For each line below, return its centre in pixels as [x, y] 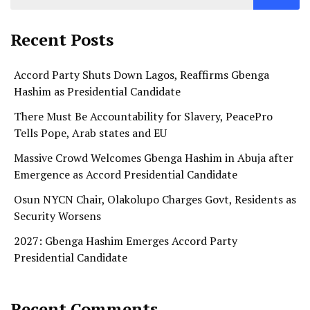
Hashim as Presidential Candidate [97, 92]
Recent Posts [62, 40]
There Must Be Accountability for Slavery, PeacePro [143, 117]
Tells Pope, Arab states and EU [90, 133]
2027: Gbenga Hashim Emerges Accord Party [126, 241]
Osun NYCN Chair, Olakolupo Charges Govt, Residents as [155, 200]
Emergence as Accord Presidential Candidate [126, 175]
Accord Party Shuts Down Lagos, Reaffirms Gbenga [142, 75]
